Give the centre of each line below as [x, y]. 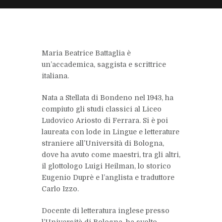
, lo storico [153, 166]
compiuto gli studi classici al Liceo [102, 109]
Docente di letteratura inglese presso [106, 211]
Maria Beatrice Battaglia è [86, 53]
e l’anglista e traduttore [134, 178]
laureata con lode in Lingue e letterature [111, 132]
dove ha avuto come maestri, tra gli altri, [111, 155]
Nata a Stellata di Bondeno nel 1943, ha [108, 98]
